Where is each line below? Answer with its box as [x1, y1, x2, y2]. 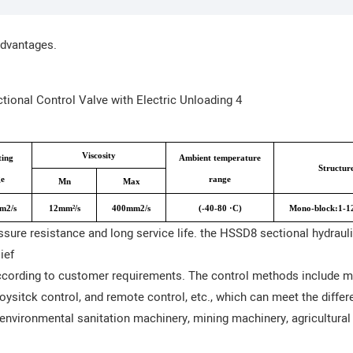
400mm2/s [112, 204, 151, 214]
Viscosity [82, 151, 117, 161]
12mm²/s [48, 204, 80, 214]
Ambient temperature [179, 154, 262, 163]
